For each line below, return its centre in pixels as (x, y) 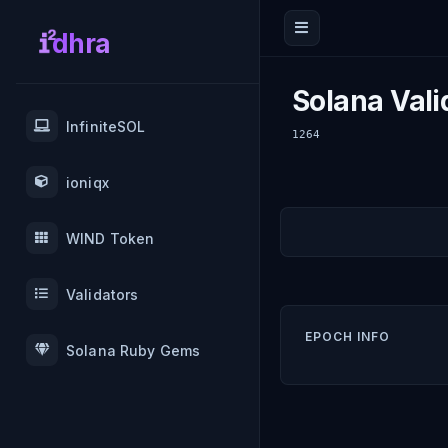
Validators (102, 294)
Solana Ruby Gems (133, 350)
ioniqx (87, 182)
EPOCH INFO (347, 336)
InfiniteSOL (106, 126)
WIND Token (110, 238)
